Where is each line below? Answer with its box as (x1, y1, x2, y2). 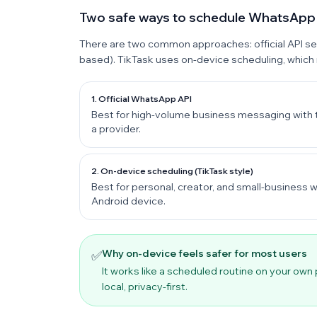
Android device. (91, 195, 166, 207)
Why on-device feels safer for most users (102, 247, 307, 260)
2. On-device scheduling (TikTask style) (91, 166, 253, 176)
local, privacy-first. (102, 280, 188, 293)
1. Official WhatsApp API (91, 93, 192, 104)
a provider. (91, 122, 141, 135)
